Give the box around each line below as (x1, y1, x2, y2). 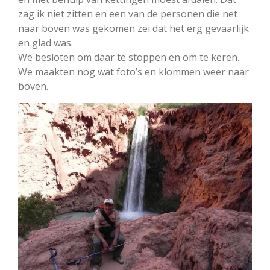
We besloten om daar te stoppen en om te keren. (18, 51, 239, 64)
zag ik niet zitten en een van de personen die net (18, 7, 237, 21)
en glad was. (18, 36, 73, 50)
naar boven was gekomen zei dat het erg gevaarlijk (18, 22, 249, 36)
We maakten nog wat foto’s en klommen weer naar (18, 65, 249, 79)
